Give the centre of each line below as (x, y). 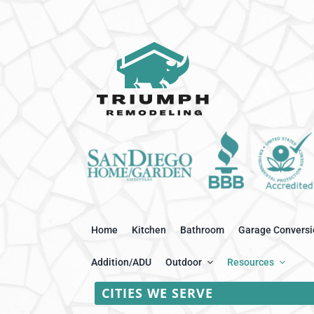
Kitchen (149, 230)
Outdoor (184, 262)
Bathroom (202, 230)
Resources (251, 262)
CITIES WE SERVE (157, 293)
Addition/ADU (121, 262)
